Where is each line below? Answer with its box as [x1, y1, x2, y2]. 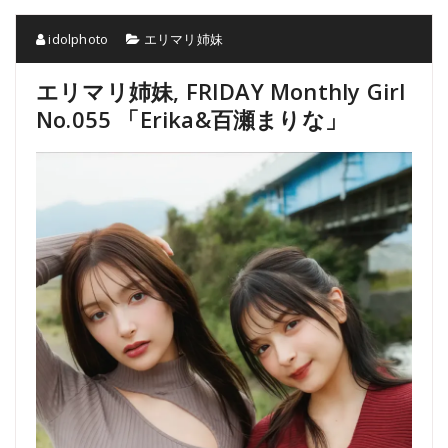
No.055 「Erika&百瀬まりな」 [36, 104, 348, 134]
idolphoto [45, 30, 109, 48]
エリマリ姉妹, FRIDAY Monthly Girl [36, 76, 406, 106]
